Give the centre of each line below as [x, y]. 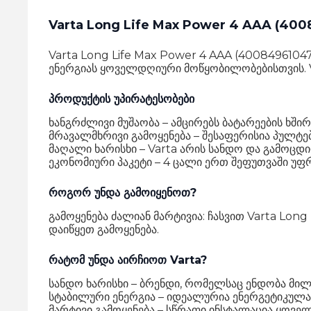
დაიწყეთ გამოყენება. [104, 229]
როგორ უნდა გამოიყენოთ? [123, 193]
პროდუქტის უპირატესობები [121, 99]
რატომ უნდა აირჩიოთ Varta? [128, 260]
